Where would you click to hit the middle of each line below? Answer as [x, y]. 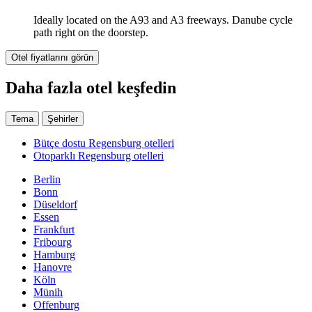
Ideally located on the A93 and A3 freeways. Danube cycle [163, 20]
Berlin [47, 180]
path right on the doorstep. [91, 33]
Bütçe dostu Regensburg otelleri [104, 143]
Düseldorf [55, 205]
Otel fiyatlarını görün [52, 58]
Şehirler [63, 119]
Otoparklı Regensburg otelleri [99, 156]
